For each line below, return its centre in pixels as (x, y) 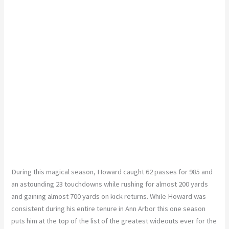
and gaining (30, 196)
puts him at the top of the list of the (66, 221)
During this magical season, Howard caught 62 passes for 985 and (112, 171)
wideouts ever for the (183, 221)
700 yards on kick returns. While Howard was (138, 196)
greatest (135, 221)
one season (187, 208)
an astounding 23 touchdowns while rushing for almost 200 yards (110, 184)
